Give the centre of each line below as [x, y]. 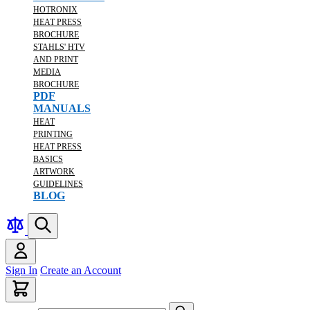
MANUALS [62, 108]
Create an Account [81, 270]
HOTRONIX [55, 10]
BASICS [48, 159]
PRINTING [53, 134]
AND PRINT [56, 60]
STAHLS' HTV [59, 47]
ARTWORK [54, 172]
